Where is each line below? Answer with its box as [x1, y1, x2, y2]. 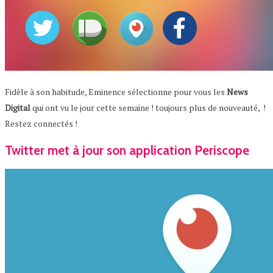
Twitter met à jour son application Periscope [5, 142, 249, 158]
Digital [5, 102, 30, 114]
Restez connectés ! [5, 118, 77, 130]
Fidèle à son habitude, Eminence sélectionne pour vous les [5, 86, 225, 98]
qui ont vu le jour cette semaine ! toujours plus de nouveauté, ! [30, 102, 266, 114]
